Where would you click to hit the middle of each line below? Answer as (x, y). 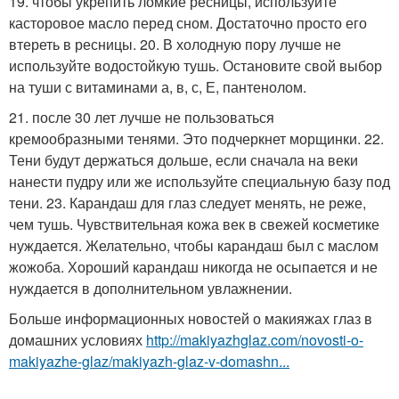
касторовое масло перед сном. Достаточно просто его (188, 22)
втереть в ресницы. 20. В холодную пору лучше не (175, 44)
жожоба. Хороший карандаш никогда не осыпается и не (193, 266)
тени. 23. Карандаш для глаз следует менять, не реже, (187, 202)
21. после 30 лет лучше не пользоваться (142, 117)
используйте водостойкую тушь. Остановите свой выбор (195, 65)
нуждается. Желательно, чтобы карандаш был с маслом (194, 245)
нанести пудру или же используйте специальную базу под (199, 181)
